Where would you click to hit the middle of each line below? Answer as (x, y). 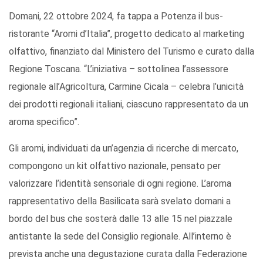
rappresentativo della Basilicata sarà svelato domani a (120, 201)
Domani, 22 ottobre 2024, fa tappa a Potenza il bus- (116, 16)
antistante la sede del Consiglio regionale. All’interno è (120, 236)
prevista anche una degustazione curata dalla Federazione (128, 254)
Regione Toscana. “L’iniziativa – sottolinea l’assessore (119, 69)
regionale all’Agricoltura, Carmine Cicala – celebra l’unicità (126, 86)
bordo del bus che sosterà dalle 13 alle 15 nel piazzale (121, 218)
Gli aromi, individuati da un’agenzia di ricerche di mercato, (124, 148)
